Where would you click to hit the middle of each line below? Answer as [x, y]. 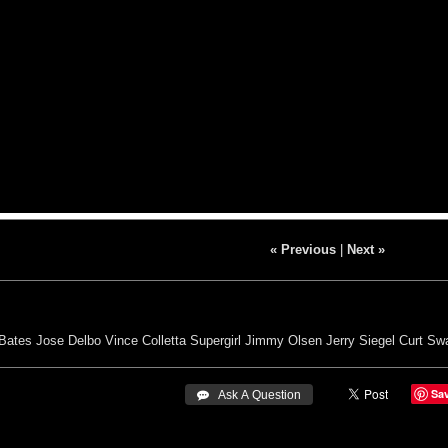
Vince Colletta [145, 340]
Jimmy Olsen [283, 340]
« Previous [302, 249]
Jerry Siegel [360, 340]
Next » [365, 249]
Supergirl [215, 340]
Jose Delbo [68, 340]
